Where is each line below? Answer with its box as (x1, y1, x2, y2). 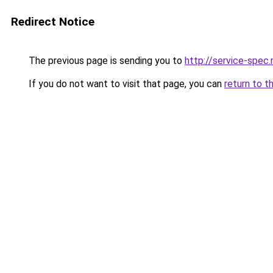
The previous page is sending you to (26, 55, 185, 66)
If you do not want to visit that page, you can (26, 78, 224, 90)
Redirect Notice (11, 15, 94, 29)
